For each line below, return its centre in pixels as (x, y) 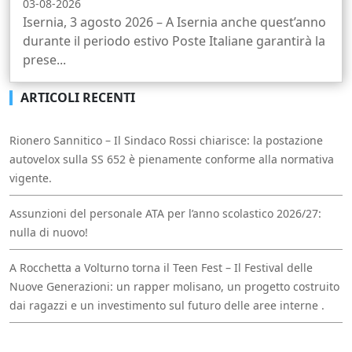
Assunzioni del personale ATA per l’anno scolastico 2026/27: (165, 214)
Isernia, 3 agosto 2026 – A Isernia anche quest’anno (174, 22)
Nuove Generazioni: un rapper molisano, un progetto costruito (174, 287)
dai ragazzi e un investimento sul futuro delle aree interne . (167, 306)
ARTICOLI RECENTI (78, 98)
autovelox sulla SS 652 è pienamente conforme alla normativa (172, 159)
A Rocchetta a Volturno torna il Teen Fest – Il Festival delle (161, 268)
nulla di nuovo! (49, 233)
